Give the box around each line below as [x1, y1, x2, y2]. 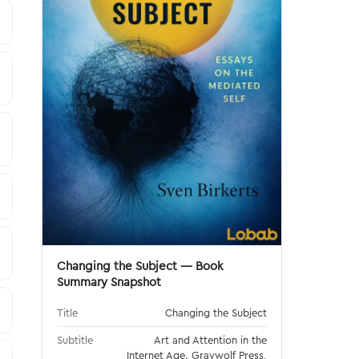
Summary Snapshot [57, 274, 161, 289]
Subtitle [57, 333, 93, 346]
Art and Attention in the [154, 333, 267, 346]
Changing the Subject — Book [57, 258, 224, 273]
